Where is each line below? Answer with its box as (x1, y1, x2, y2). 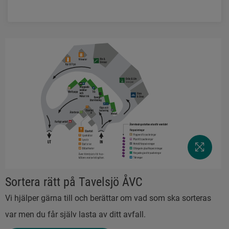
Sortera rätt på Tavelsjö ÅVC (5, 175, 143, 189)
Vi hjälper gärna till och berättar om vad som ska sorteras (5, 193, 211, 203)
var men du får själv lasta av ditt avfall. (5, 210, 146, 219)
